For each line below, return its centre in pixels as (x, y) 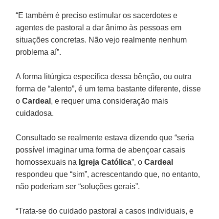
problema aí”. (39, 52)
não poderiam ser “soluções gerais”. (78, 186)
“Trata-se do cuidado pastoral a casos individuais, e (105, 211)
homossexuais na (47, 162)
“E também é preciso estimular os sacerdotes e (97, 15)
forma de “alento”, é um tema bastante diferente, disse (109, 88)
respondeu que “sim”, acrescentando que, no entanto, (108, 174)
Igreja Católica (105, 162)
